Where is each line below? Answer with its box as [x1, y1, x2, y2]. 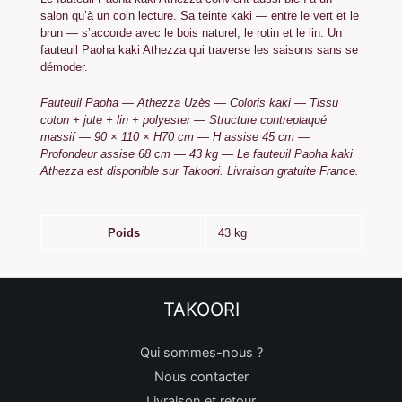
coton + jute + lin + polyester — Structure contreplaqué [40, 112, 327, 127]
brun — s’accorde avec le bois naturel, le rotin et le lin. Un [40, 25, 342, 39]
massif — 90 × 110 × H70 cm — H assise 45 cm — [40, 129, 310, 144]
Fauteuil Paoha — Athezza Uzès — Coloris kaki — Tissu [40, 95, 338, 109]
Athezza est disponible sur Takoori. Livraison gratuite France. [40, 163, 359, 178]
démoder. [40, 59, 88, 74]
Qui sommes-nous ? [139, 344, 263, 361]
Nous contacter [153, 368, 249, 385]
